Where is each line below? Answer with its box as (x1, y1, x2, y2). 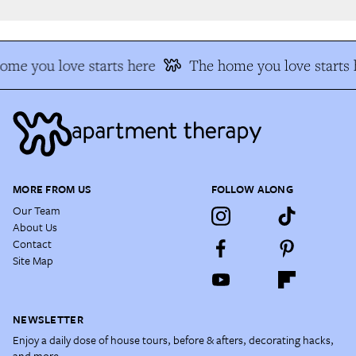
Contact (13, 234, 52, 252)
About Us (13, 218, 57, 235)
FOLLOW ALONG (211, 180, 293, 197)
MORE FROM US (13, 180, 92, 197)
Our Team (13, 201, 60, 219)
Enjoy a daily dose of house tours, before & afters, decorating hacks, (13, 331, 334, 348)
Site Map (13, 251, 53, 269)
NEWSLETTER (13, 311, 83, 327)
